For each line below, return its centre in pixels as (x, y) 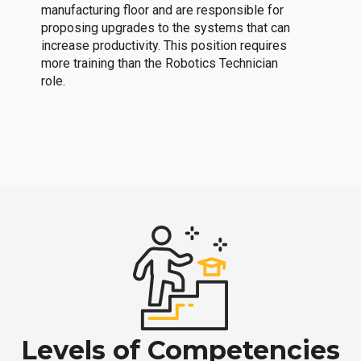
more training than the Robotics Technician (159, 64)
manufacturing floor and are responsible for (162, 10)
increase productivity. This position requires (164, 46)
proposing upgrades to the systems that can (165, 28)
